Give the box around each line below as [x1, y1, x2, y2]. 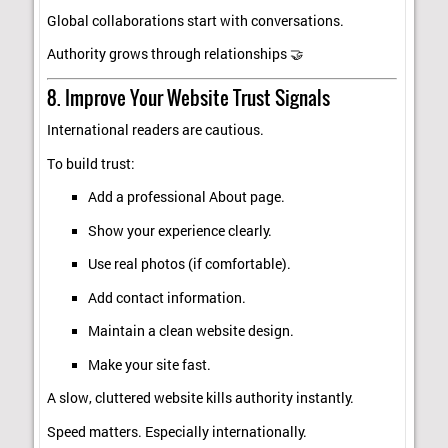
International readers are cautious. [47, 121, 265, 140]
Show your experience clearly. [87, 221, 272, 240]
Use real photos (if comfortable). [87, 255, 291, 274]
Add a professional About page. [87, 188, 285, 207]
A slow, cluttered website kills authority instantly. [47, 389, 355, 408]
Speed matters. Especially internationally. [47, 422, 308, 441]
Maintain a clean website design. [87, 322, 294, 341]
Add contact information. [87, 288, 246, 307]
